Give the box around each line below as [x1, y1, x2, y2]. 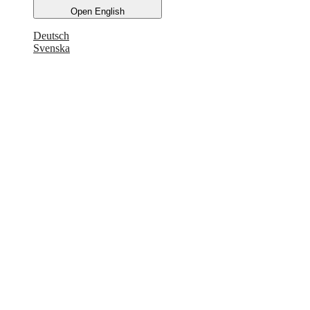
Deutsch [33, 30, 69, 42]
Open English [71, 6, 125, 17]
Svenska [33, 42, 70, 55]
